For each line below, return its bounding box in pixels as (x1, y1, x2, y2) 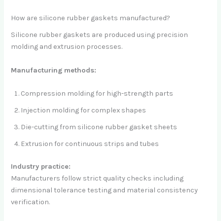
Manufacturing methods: (11, 66, 97, 74)
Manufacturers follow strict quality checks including (11, 174, 184, 183)
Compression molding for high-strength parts (21, 89, 174, 98)
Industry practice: (11, 162, 71, 171)
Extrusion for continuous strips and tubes (21, 140, 159, 148)
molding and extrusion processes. (11, 42, 123, 51)
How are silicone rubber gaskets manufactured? (11, 14, 171, 23)
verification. (11, 198, 50, 206)
